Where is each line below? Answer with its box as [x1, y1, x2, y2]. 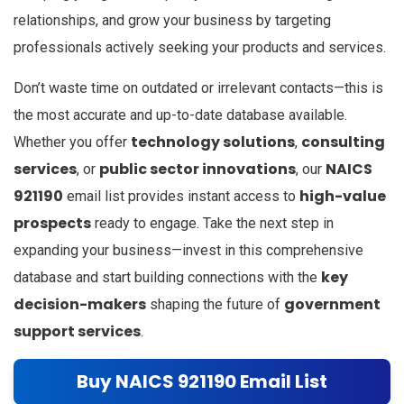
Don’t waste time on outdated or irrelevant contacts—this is [14, 78, 383, 96]
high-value [299, 185, 386, 207]
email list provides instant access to [63, 187, 299, 205]
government [284, 293, 381, 315]
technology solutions [131, 131, 295, 152]
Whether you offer [14, 133, 131, 151]
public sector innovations [99, 158, 296, 179]
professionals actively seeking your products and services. [14, 38, 386, 56]
